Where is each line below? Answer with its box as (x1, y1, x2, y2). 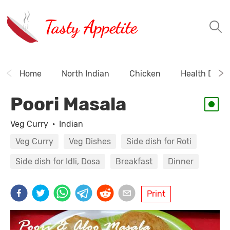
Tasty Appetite (44, 15, 137, 38)
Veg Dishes (69, 137, 111, 146)
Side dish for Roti (126, 137, 191, 146)
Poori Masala (10, 93, 126, 115)
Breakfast (116, 157, 152, 166)
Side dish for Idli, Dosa (15, 157, 100, 166)
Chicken (129, 69, 161, 79)
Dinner (168, 157, 194, 166)
